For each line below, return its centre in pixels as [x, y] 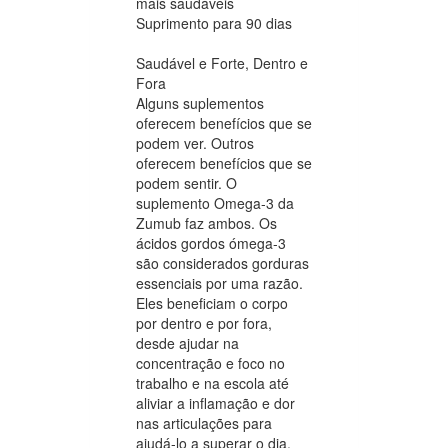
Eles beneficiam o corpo [212, 302]
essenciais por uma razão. [219, 282]
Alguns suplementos [200, 102]
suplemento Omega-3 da [215, 202]
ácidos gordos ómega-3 [211, 242]
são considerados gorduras [222, 262]
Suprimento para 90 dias [214, 22]
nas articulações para [204, 422]
